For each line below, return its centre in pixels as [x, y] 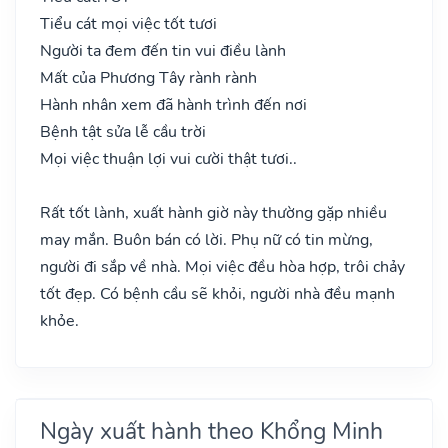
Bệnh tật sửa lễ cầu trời [123, 131]
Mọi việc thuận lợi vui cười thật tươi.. [168, 158]
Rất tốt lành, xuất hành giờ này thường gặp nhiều [213, 212]
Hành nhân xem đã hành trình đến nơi [173, 104]
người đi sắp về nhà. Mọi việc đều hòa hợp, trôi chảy [222, 266]
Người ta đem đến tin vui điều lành [163, 50]
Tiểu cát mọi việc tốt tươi [128, 23]
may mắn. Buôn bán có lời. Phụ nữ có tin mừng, [206, 239]
